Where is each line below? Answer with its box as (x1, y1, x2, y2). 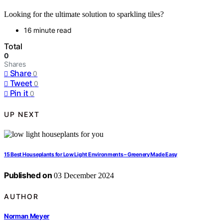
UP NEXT (4, 110, 40, 118)
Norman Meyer (4, 212, 50, 220)
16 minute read (24, 26, 72, 35)
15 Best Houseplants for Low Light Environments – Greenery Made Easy (4, 151, 178, 158)
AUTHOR (4, 192, 39, 201)
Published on (4, 170, 52, 181)
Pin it (9, 88, 28, 99)
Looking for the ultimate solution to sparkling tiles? (4, 10, 164, 19)
